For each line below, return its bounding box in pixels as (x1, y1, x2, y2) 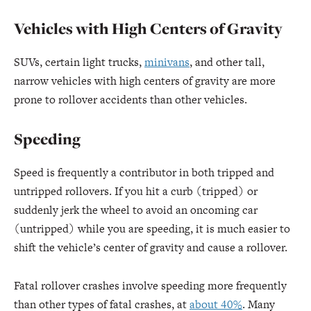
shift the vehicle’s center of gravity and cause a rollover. (14, 239, 287, 255)
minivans (144, 54, 190, 70)
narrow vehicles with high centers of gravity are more (14, 73, 276, 89)
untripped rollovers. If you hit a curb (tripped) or (14, 183, 258, 199)
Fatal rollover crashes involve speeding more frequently (14, 278, 287, 294)
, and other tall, (190, 54, 264, 70)
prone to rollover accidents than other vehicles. (14, 92, 247, 108)
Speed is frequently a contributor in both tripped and (14, 165, 274, 180)
